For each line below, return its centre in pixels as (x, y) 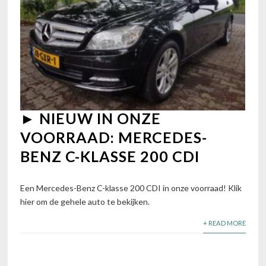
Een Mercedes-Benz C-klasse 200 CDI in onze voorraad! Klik (131, 188)
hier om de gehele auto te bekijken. (85, 201)
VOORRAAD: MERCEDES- (114, 137)
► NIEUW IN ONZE (91, 118)
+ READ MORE (224, 223)
